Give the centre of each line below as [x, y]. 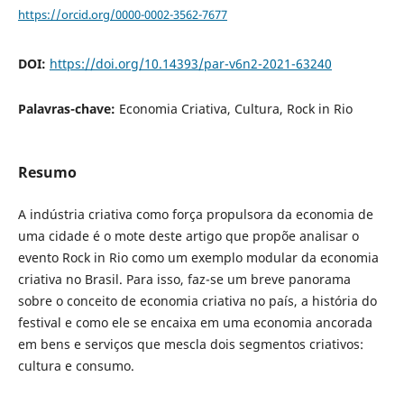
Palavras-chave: [68, 108]
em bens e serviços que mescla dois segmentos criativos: [190, 344]
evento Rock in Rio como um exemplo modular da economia [198, 258]
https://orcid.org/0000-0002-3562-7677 [122, 14]
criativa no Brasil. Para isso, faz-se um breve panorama [184, 280]
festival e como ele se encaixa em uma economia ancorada [195, 323]
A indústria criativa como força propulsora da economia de [195, 215]
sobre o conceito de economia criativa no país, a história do [197, 301]
